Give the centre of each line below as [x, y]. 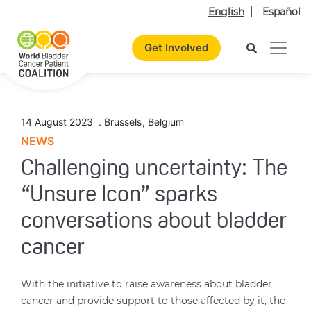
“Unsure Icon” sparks [119, 196]
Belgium [165, 122]
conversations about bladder [154, 222]
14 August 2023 [58, 122]
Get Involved [176, 48]
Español [281, 12]
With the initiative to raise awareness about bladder [146, 284]
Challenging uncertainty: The [154, 169]
